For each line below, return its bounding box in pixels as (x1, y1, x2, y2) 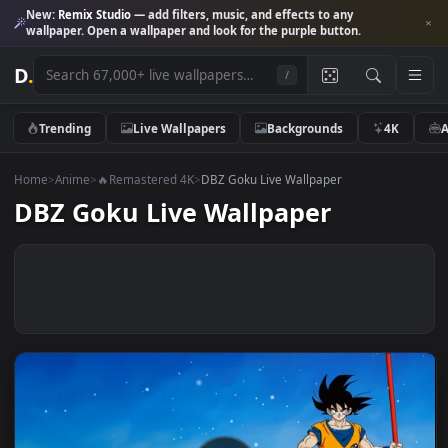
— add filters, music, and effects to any (145, 7, 393, 25)
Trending (43, 132, 102, 151)
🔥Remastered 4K (107, 189, 216, 208)
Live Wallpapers (147, 132, 251, 151)
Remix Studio (64, 7, 146, 25)
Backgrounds (296, 132, 381, 151)
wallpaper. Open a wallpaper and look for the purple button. (28, 25, 402, 43)
